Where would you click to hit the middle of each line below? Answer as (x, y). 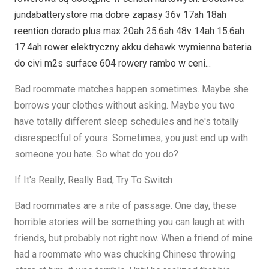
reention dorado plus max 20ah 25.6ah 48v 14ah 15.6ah (129, 31)
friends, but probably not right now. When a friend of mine (134, 238)
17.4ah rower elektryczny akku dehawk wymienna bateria (133, 47)
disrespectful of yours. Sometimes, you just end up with (131, 138)
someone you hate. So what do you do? (96, 154)
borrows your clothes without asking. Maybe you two (125, 105)
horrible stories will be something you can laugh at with (129, 222)
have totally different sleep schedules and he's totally (127, 122)
